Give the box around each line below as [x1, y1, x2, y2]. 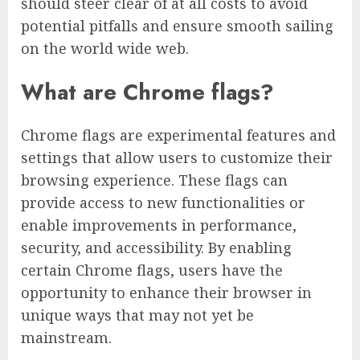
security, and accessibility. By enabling [21, 237, 292, 257]
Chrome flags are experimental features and [21, 125, 336, 145]
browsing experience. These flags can [21, 170, 288, 190]
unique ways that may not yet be [21, 305, 254, 325]
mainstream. [21, 327, 112, 347]
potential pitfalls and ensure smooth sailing [21, 16, 333, 36]
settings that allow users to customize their [21, 147, 333, 167]
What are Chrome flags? [21, 76, 274, 108]
